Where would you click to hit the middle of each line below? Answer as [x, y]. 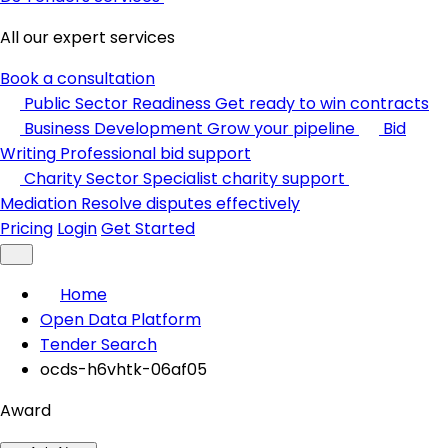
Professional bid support [155, 153]
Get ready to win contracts [322, 103]
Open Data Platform [120, 319]
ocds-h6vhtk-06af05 [123, 369]
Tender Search [98, 344]
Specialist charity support [244, 178]
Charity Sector [81, 178]
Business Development [113, 128]
